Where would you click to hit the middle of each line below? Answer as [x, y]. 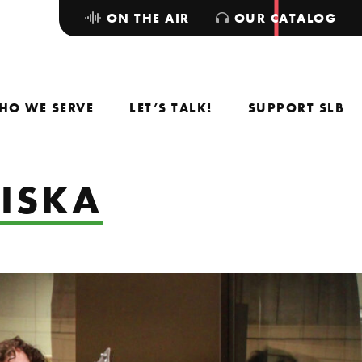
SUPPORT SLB [296, 108]
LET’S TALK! [171, 108]
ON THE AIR [146, 18]
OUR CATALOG [283, 18]
